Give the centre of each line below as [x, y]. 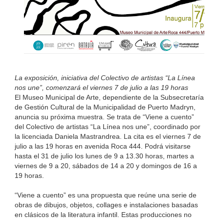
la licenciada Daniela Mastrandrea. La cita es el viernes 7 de [108, 137]
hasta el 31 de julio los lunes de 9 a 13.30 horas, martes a [104, 156]
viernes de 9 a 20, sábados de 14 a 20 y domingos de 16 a [106, 166]
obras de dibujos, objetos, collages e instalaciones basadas [106, 205]
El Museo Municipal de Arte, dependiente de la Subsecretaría [109, 98]
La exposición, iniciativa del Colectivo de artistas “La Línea [105, 78]
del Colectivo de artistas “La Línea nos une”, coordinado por [108, 127]
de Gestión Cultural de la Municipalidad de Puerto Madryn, [105, 107]
